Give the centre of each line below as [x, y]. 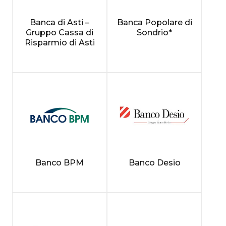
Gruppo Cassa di [60, 32]
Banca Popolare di [154, 22]
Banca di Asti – [60, 22]
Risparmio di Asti [60, 42]
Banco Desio [154, 162]
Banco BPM [60, 162]
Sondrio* [154, 32]
